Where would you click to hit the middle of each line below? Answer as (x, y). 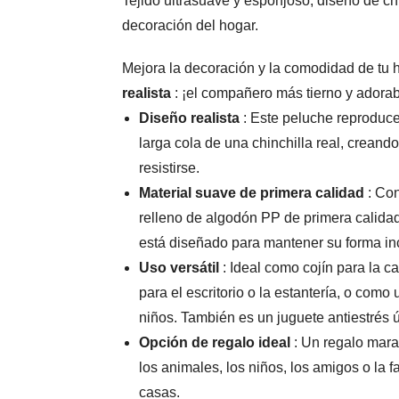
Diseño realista (190, 118)
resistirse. (170, 168)
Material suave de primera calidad (252, 193)
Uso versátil (179, 268)
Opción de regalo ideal (215, 343)
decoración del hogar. (190, 26)
